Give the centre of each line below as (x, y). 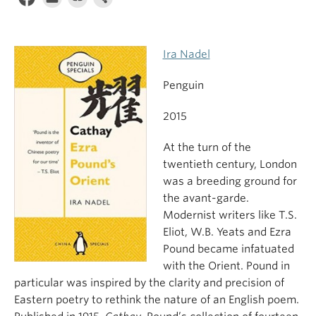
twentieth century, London (230, 164)
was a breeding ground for (230, 181)
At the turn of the (207, 147)
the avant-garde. (206, 198)
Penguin (183, 85)
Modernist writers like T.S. (230, 215)
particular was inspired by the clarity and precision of (149, 283)
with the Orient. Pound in (226, 266)
